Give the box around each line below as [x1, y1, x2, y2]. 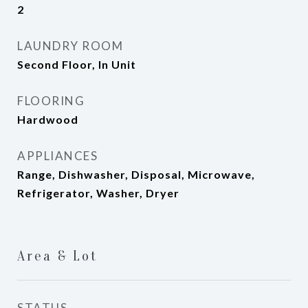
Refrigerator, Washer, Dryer [17, 186, 179, 199]
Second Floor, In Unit [17, 58, 136, 71]
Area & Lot [17, 247, 98, 264]
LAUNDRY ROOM [17, 38, 123, 53]
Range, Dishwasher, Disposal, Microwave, [17, 168, 255, 181]
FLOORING [17, 93, 85, 108]
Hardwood [17, 113, 78, 126]
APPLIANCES [17, 148, 98, 163]
